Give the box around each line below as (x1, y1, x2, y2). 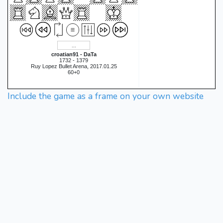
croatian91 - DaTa (51, 51, 97, 57)
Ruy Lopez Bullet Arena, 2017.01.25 (30, 63, 117, 69)
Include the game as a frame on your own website (7, 90, 204, 102)
